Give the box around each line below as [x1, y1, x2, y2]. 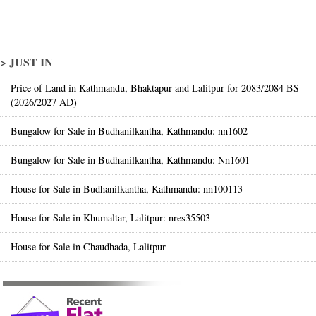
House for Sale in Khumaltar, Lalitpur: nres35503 [11, 210, 210, 224]
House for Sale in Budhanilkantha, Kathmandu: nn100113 [11, 181, 243, 195]
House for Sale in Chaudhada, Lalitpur [11, 239, 166, 253]
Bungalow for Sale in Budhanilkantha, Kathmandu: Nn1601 [11, 152, 250, 166]
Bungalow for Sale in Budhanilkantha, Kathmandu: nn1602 [11, 123, 248, 138]
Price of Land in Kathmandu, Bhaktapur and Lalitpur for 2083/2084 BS [11, 80, 299, 95]
